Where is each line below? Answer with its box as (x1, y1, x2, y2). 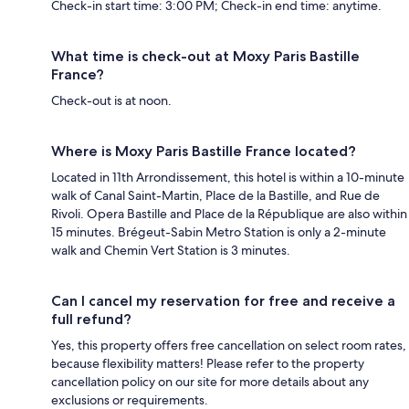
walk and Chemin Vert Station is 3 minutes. (51, 241, 290, 258)
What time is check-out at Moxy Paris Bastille (51, 47, 360, 65)
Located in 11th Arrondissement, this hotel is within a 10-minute (51, 168, 404, 185)
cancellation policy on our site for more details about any (51, 372, 369, 390)
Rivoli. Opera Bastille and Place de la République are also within (51, 204, 407, 222)
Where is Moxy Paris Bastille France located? (51, 142, 356, 160)
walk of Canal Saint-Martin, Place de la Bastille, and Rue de (51, 186, 380, 204)
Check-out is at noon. (51, 91, 172, 109)
